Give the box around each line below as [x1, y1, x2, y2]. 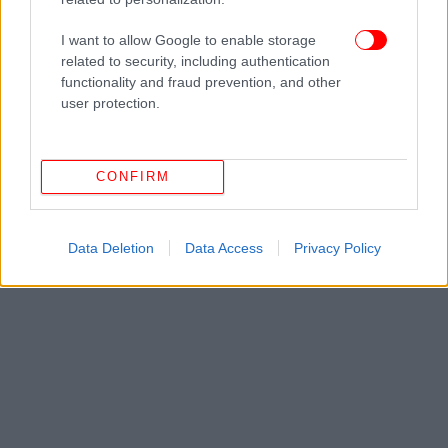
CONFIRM [95, 169, 170, 184]
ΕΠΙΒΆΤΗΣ [255, 49, 309, 65]
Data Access [184, 239, 263, 256]
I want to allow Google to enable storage [61, 31, 316, 48]
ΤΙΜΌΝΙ [81, 73, 121, 89]
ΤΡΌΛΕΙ [322, 49, 362, 65]
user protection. [61, 94, 160, 111]
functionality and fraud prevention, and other [61, 73, 341, 90]
